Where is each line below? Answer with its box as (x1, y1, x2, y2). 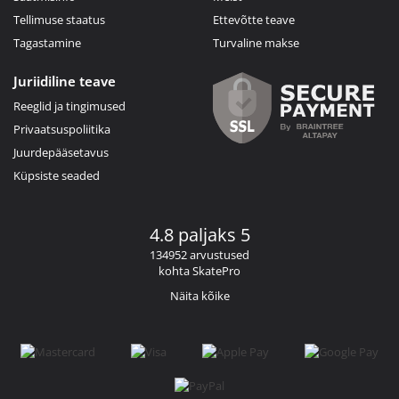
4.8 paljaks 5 (149, 222, 250, 247)
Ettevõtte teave (213, 11, 295, 28)
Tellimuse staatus (13, 11, 105, 28)
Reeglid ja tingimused (13, 97, 126, 114)
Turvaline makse (213, 34, 299, 51)
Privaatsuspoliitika (13, 120, 110, 137)
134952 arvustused (150, 246, 249, 263)
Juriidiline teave (13, 71, 116, 90)
